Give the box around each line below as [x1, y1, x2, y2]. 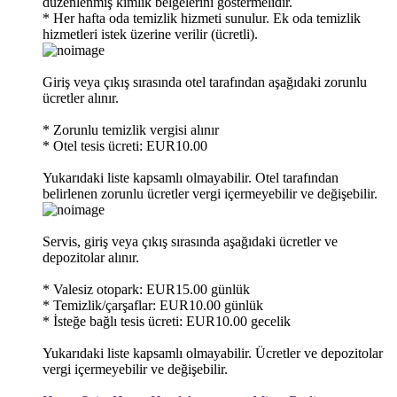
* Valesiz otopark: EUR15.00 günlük [43, 281, 250, 297]
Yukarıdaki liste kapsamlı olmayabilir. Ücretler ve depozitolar [43, 345, 383, 361]
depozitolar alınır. [43, 249, 139, 265]
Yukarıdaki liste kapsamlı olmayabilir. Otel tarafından [43, 169, 339, 185]
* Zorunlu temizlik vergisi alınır [43, 121, 219, 137]
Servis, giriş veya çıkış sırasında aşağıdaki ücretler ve [43, 233, 338, 249]
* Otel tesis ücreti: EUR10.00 [43, 137, 207, 153]
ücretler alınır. [43, 90, 119, 105]
